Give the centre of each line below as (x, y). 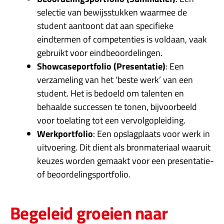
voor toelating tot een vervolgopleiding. (111, 120)
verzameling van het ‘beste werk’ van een (115, 79)
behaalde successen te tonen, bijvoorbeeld (117, 106)
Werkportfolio (65, 133)
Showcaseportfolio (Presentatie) (101, 66)
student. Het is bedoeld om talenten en (110, 93)
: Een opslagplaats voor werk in (151, 133)
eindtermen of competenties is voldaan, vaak (122, 39)
